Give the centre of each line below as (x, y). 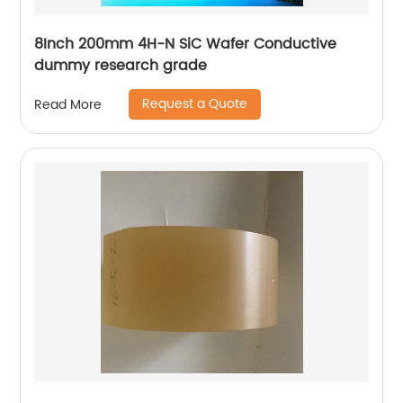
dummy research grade (121, 66)
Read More (68, 104)
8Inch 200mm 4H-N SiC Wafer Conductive (186, 45)
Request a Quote (195, 104)
